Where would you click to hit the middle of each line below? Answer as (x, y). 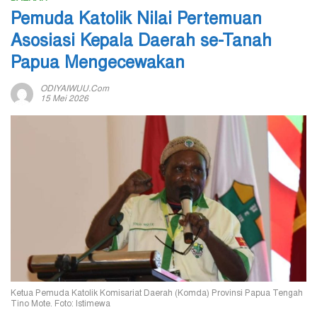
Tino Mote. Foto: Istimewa (60, 304)
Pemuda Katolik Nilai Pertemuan (136, 21)
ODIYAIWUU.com (75, 90)
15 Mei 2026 (64, 99)
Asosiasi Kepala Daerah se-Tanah (141, 43)
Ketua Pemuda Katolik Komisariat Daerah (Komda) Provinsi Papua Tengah (157, 293)
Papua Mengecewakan (98, 65)
